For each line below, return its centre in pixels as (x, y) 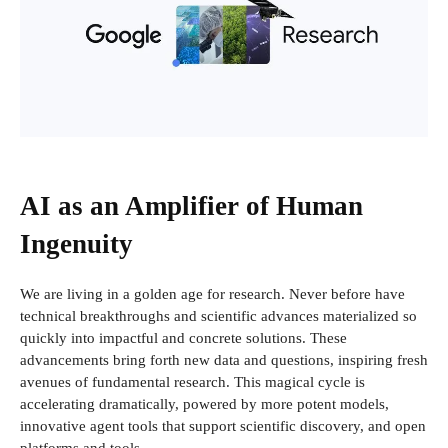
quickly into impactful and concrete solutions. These (183, 338)
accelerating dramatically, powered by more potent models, (204, 404)
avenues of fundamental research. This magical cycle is (192, 382)
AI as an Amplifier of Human (191, 206)
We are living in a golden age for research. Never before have (212, 294)
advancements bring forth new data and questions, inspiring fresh (224, 360)
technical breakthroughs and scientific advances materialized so (218, 316)
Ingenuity (76, 244)
